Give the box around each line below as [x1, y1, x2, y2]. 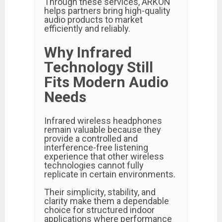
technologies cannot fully [44, 160, 144, 170]
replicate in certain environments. [44, 169, 175, 179]
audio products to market [44, 14, 143, 25]
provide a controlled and [44, 133, 138, 144]
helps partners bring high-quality [44, 5, 170, 16]
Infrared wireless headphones [44, 115, 162, 126]
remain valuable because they [44, 124, 161, 135]
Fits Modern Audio [44, 73, 168, 91]
